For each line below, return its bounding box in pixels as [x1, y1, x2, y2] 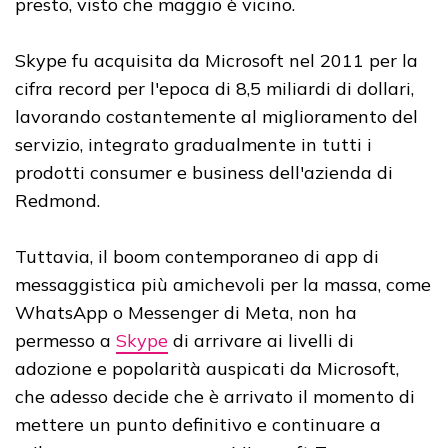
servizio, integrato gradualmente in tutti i [15, 132, 372, 156]
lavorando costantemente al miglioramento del [15, 104, 418, 128]
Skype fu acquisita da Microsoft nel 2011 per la [15, 48, 418, 72]
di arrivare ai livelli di [168, 328, 354, 352]
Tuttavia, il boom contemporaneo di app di [15, 244, 379, 268]
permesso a [15, 328, 116, 352]
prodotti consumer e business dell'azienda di [15, 160, 393, 184]
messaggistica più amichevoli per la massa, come [15, 272, 431, 296]
